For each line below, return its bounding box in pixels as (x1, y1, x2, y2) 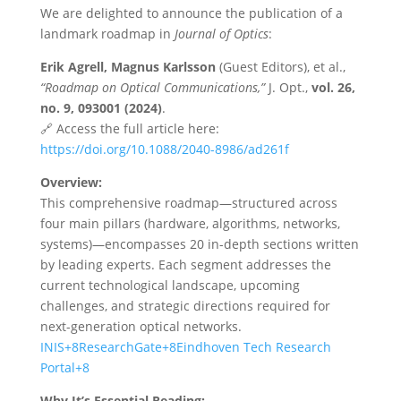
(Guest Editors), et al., (215, 58, 346, 75)
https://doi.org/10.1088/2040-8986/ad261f (39, 141, 289, 158)
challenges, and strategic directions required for (39, 297, 330, 314)
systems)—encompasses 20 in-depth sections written (39, 235, 359, 252)
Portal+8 (39, 359, 90, 376)
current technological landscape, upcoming (39, 277, 300, 294)
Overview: (39, 174, 102, 191)
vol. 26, (311, 79, 355, 96)
